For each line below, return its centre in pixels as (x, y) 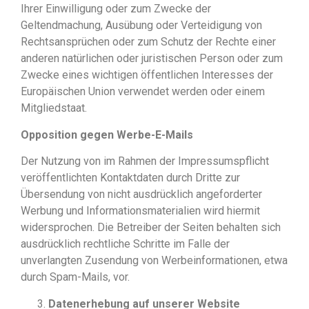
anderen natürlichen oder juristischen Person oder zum (152, 59)
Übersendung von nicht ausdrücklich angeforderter (141, 195)
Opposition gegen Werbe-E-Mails (107, 134)
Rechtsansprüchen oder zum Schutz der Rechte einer (148, 42)
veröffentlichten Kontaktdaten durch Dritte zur (130, 178)
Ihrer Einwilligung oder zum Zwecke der (116, 9)
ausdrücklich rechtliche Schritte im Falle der (125, 244)
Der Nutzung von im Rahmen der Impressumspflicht (145, 161)
